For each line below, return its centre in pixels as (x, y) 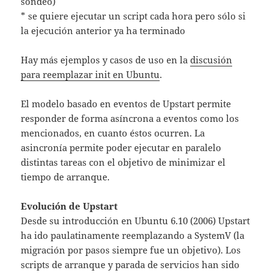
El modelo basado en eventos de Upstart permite (126, 104)
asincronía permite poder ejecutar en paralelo (121, 148)
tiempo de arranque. (66, 177)
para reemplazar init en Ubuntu (90, 75)
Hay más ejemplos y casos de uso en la (106, 60)
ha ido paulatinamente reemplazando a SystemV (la (133, 236)
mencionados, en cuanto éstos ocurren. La (113, 133)
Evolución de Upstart (69, 206)
